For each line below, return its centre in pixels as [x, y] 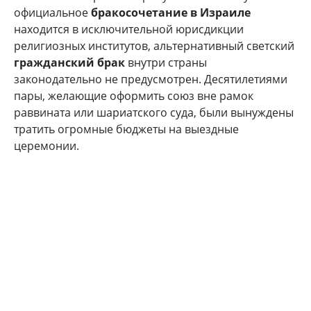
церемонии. [47, 146]
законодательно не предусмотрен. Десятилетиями [151, 79]
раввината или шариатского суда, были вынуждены [154, 113]
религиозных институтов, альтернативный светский [154, 46]
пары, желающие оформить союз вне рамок [134, 96]
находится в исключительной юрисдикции [129, 30]
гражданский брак [69, 63]
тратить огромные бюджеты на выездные [126, 129]
